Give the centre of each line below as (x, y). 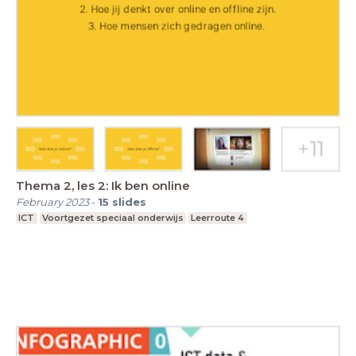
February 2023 (52, 202)
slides (129, 202)
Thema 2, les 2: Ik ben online (103, 186)
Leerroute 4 (218, 218)
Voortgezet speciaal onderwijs (112, 218)
